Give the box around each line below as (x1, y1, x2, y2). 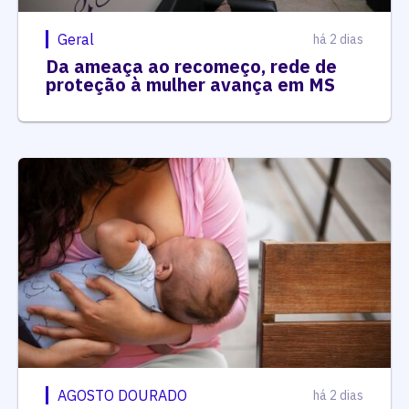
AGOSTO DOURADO (58, 385, 187, 404)
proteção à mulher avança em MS (46, 72, 335, 97)
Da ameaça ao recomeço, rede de (46, 54, 337, 79)
